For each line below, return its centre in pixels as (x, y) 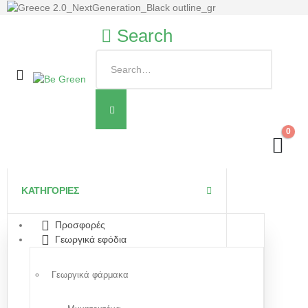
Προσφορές (80, 224)
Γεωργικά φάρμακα (90, 275)
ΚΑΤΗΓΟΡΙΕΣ (50, 190)
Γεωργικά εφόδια (91, 240)
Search (145, 35)
